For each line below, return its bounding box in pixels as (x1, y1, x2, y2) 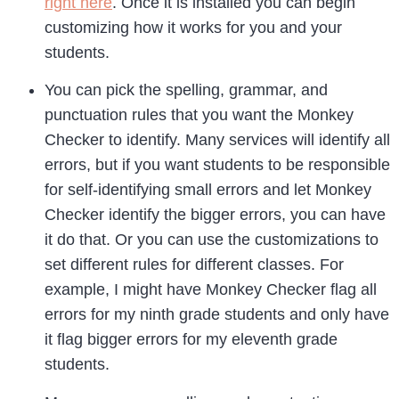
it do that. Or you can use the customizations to (45, 231, 379, 249)
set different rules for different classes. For (45, 256, 344, 274)
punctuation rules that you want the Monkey (45, 106, 354, 125)
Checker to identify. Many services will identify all (45, 131, 390, 150)
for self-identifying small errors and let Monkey (45, 181, 371, 199)
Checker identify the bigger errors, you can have (45, 206, 386, 224)
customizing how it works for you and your (45, 18, 342, 37)
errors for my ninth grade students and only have (45, 305, 389, 324)
